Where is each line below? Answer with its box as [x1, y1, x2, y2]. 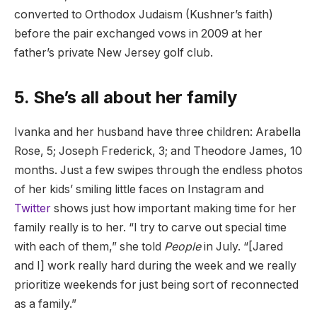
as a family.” [14, 297, 79, 311]
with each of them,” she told [14, 240, 164, 254]
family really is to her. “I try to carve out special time [14, 221, 287, 235]
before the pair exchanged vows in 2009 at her [14, 27, 263, 41]
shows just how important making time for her [51, 202, 296, 216]
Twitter [14, 202, 51, 216]
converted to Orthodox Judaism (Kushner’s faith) [14, 8, 273, 22]
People [164, 240, 201, 254]
